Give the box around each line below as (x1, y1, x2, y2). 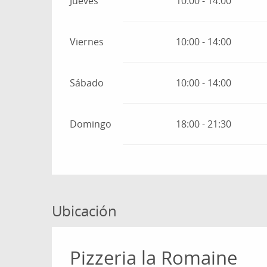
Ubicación (52, 201, 117, 221)
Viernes (70, 35, 104, 49)
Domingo (70, 117, 112, 131)
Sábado (70, 76, 104, 90)
